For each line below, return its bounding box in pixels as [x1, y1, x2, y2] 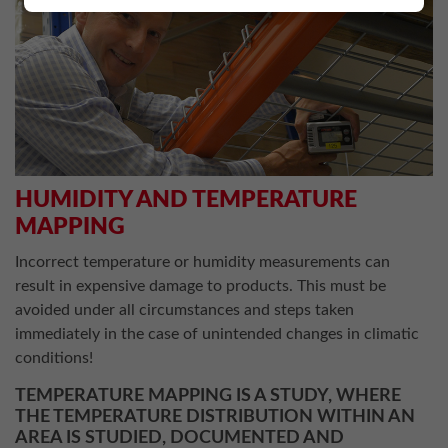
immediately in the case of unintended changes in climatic [15, 326, 419, 342]
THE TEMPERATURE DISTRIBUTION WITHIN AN [15, 408, 415, 425]
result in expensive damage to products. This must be [15, 278, 386, 294]
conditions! [15, 350, 93, 366]
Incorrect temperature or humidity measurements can [15, 254, 390, 270]
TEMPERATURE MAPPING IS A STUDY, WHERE [15, 387, 401, 404]
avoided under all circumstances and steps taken [15, 302, 354, 318]
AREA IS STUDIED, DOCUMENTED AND [15, 429, 344, 446]
